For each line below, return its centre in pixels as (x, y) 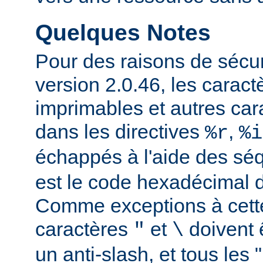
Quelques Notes (123, 32)
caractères (84, 229)
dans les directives (120, 132)
